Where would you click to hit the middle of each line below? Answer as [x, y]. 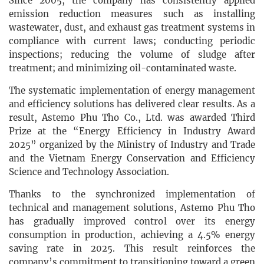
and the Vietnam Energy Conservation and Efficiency [132, 159]
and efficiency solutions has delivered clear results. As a [132, 104]
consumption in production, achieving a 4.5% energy [132, 235]
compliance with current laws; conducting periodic [132, 41]
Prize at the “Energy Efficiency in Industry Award [132, 131]
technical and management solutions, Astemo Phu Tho [132, 208]
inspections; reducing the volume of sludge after [132, 55]
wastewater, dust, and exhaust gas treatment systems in [132, 28]
